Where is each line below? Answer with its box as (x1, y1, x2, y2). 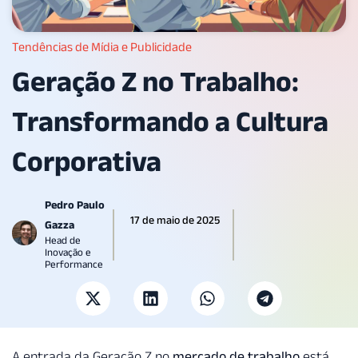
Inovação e (45, 246, 91, 259)
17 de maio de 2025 (129, 213, 220, 227)
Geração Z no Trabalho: (12, 66, 299, 97)
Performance (45, 258, 103, 271)
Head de (45, 234, 81, 247)
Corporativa (12, 145, 161, 177)
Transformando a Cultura (12, 105, 328, 137)
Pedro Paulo (45, 198, 105, 212)
